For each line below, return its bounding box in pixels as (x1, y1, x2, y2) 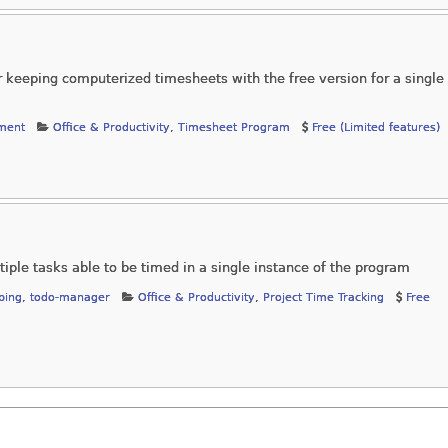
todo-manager (30, 290, 110, 304)
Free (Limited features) (312, 120, 440, 134)
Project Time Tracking (263, 290, 384, 304)
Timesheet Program (178, 120, 290, 134)
